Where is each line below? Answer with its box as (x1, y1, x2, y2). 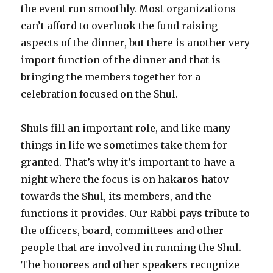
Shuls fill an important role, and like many (21, 121, 231, 134)
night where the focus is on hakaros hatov (21, 172, 229, 185)
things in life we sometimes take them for (21, 138, 228, 151)
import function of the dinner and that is (21, 53, 221, 66)
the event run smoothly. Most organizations (21, 2, 236, 15)
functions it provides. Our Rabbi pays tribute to (21, 207, 250, 219)
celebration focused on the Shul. (21, 87, 179, 100)
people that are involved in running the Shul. (21, 241, 242, 253)
